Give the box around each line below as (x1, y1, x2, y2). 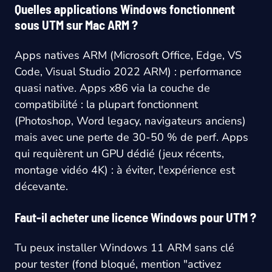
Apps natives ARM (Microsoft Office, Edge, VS (15, 48, 242, 63)
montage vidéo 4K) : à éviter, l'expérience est (15, 163, 235, 178)
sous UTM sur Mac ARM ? (15, 17, 138, 33)
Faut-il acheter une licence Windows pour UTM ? (15, 209, 256, 225)
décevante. (15, 179, 68, 194)
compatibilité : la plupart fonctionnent (15, 97, 198, 112)
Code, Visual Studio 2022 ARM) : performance (15, 64, 242, 80)
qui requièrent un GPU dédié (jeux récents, (15, 146, 224, 161)
